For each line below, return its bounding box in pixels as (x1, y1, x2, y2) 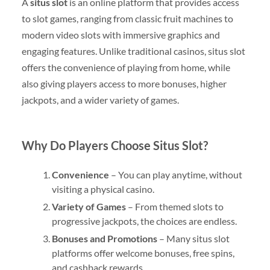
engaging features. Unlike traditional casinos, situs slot (21, 45, 245, 57)
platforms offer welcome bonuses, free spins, (51, 246, 234, 259)
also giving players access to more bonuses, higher (21, 77, 227, 89)
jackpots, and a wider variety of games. (21, 93, 179, 105)
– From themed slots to (125, 200, 224, 212)
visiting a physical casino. (51, 183, 154, 195)
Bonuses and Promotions (51, 232, 157, 244)
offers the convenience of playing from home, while (21, 61, 230, 73)
